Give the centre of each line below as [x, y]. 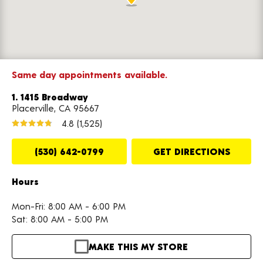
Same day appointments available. [90, 74]
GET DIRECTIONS [191, 151]
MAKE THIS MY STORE [138, 246]
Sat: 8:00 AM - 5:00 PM [60, 219]
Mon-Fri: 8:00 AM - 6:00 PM [69, 206]
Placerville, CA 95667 [55, 108]
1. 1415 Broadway [50, 97]
